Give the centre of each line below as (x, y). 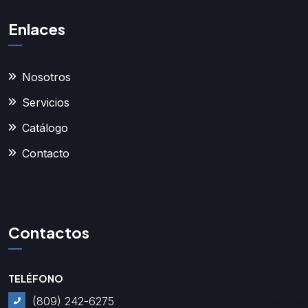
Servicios (46, 103)
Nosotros (46, 77)
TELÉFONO (36, 278)
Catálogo (45, 128)
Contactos (49, 233)
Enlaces (37, 29)
